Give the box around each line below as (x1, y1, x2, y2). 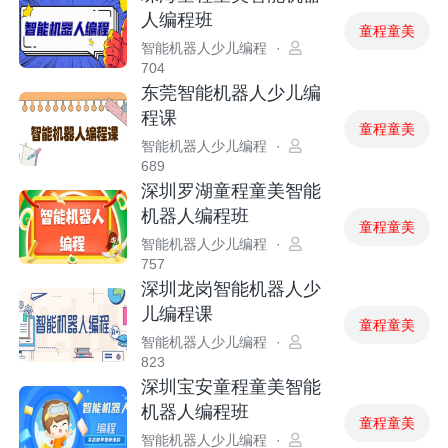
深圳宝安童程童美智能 (140, 377, 321, 398)
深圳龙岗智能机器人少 (140, 279, 321, 300)
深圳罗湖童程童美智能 (140, 181, 321, 202)
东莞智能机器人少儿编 (140, 83, 321, 104)
